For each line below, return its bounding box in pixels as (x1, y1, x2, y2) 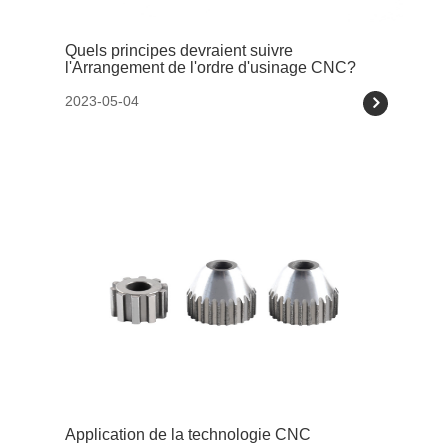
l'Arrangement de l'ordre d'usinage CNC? (65, 58, 356, 76)
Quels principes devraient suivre (65, 41, 293, 59)
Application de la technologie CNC (65, 426, 311, 444)
